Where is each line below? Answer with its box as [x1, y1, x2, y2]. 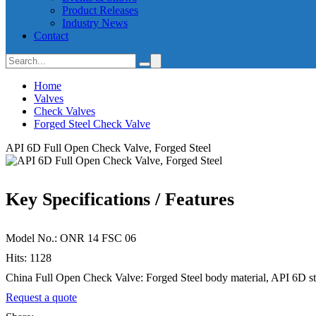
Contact [34, 30, 68, 42]
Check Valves [34, 105, 95, 117]
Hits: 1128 [6, 252, 51, 265]
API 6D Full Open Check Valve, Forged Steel [6, 142, 211, 154]
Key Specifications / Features [6, 189, 234, 210]
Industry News [62, 17, 128, 29]
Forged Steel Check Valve [34, 118, 150, 130]
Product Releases [62, 4, 138, 16]
